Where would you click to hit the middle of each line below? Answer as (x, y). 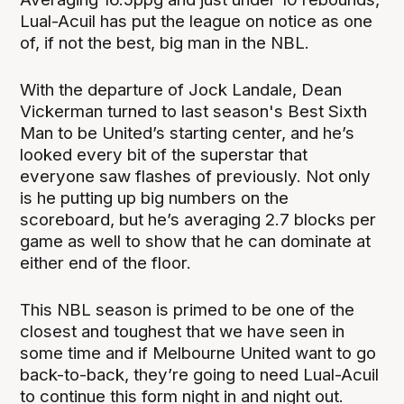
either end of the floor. (106, 263)
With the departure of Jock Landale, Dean (181, 90)
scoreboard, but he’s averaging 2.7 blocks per (198, 220)
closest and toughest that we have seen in (183, 332)
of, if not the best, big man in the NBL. (165, 43)
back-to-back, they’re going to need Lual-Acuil (200, 375)
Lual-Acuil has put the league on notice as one (197, 22)
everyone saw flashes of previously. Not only (196, 177)
